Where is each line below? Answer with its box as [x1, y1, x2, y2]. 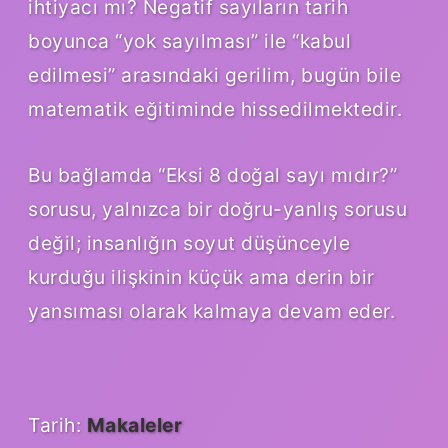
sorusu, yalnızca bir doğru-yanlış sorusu [28, 197, 407, 222]
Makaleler [86, 413, 182, 438]
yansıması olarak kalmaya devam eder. [28, 299, 395, 324]
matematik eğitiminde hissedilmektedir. [28, 97, 402, 122]
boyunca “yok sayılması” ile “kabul [28, 29, 351, 54]
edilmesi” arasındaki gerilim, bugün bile [28, 63, 401, 88]
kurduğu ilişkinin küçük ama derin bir [28, 265, 375, 290]
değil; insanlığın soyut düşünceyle [28, 231, 350, 256]
